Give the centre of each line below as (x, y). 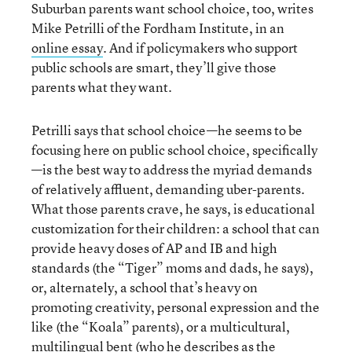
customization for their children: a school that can (176, 228)
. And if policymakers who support (200, 48)
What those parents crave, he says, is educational (173, 209)
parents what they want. (102, 87)
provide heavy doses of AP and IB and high (154, 248)
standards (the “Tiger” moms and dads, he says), (172, 268)
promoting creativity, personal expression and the (176, 307)
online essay (67, 48)
